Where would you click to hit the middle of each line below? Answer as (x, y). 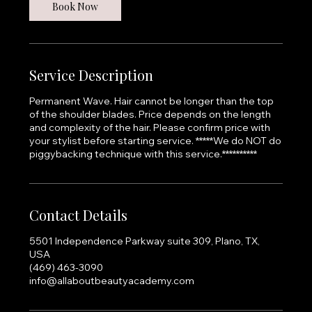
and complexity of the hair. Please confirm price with (150, 128)
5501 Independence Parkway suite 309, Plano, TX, (145, 241)
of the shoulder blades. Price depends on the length (150, 115)
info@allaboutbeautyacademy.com (112, 281)
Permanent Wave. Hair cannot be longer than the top (152, 101)
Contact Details (79, 215)
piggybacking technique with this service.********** (143, 154)
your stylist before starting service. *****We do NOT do (156, 141)
